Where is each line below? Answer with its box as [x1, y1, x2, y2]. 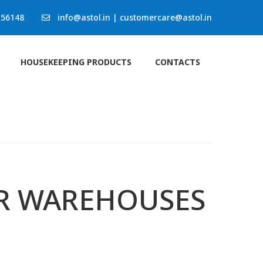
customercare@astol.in [120, 12, 212, 23]
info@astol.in [58, 12, 110, 23]
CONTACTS [155, 56, 200, 68]
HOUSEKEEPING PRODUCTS [21, 56, 131, 68]
